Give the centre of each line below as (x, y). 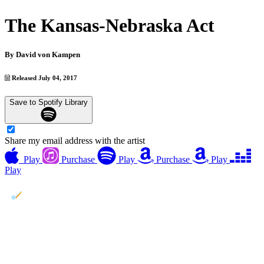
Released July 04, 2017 (44, 77)
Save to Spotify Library (49, 102)
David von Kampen (48, 54)
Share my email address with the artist (75, 141)
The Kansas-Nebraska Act (110, 26)
